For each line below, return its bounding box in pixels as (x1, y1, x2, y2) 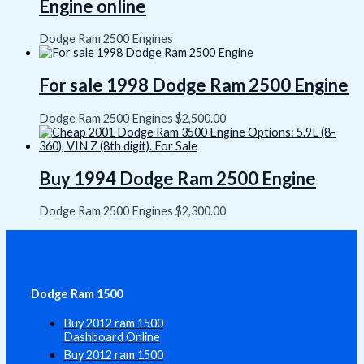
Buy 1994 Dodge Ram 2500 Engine (39, 167, 316, 189)
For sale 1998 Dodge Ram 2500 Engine (39, 74, 349, 97)
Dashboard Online (63, 329, 160, 344)
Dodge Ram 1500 (31, 286, 123, 301)
